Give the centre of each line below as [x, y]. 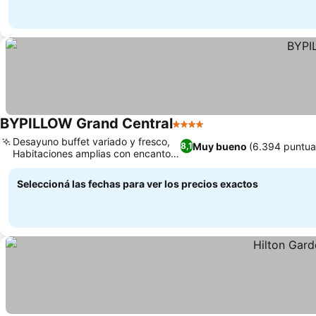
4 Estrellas [200, 131]
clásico [29, 165]
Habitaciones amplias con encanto [92, 153]
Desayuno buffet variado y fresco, [91, 141]
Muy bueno [220, 146]
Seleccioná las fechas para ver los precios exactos [138, 184]
